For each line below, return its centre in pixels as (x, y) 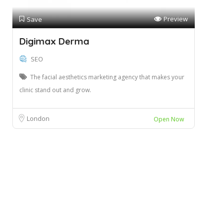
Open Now (169, 119)
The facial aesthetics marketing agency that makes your (107, 77)
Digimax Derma (54, 41)
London (38, 118)
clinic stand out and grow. (55, 90)
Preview (175, 19)
